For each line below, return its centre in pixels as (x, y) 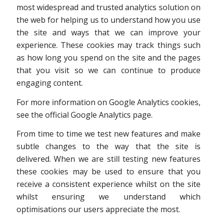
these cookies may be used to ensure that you (108, 172)
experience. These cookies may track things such (108, 45)
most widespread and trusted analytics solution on (108, 8)
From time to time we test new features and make (108, 134)
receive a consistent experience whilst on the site (108, 184)
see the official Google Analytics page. (84, 115)
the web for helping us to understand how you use (108, 20)
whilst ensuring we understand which (108, 197)
